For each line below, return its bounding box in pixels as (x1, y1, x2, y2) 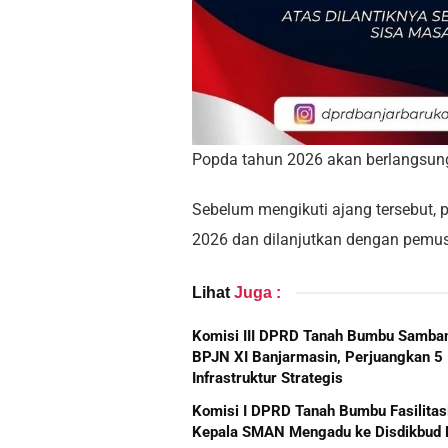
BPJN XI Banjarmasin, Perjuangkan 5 (192, 347, 443, 366)
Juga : (234, 283, 281, 301)
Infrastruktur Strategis (192, 368, 343, 387)
